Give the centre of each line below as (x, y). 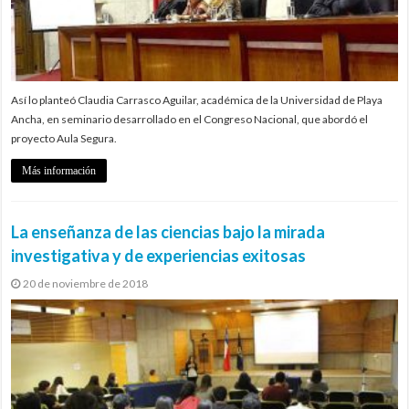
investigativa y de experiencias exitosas (159, 256)
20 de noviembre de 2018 (86, 284)
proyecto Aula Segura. (64, 139)
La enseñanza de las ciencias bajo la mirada (168, 232)
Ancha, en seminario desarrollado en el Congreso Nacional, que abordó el (190, 120)
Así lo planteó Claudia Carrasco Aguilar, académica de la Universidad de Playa (197, 100)
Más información (59, 171)
